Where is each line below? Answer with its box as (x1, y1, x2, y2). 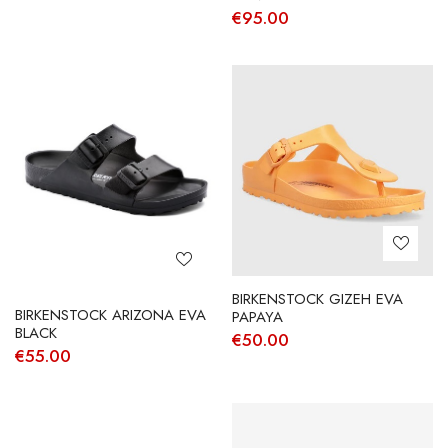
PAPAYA (231, 306, 283, 329)
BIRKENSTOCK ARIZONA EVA (15, 303, 206, 326)
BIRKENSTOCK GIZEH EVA (231, 288, 403, 311)
